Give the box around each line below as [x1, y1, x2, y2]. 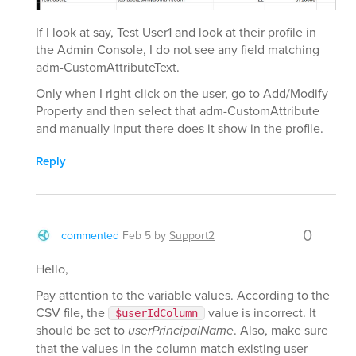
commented [61, 227, 119, 244]
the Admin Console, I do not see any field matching [36, 41, 319, 59]
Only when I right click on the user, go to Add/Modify [36, 84, 328, 103]
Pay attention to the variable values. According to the [36, 286, 330, 304]
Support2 [169, 227, 215, 244]
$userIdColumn [115, 307, 198, 320]
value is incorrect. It [205, 304, 316, 322]
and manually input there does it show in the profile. [36, 119, 323, 137]
